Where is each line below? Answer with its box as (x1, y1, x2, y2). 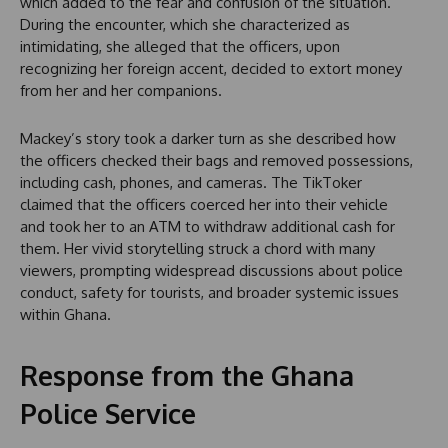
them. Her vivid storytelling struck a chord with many (20, 238, 375, 258)
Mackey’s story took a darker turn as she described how (20, 128, 396, 148)
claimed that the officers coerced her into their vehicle (20, 194, 388, 214)
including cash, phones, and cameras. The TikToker (20, 172, 362, 192)
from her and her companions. (20, 80, 222, 100)
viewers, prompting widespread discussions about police (20, 260, 403, 280)
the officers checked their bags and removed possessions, (20, 150, 413, 170)
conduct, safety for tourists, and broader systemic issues (20, 282, 399, 302)
